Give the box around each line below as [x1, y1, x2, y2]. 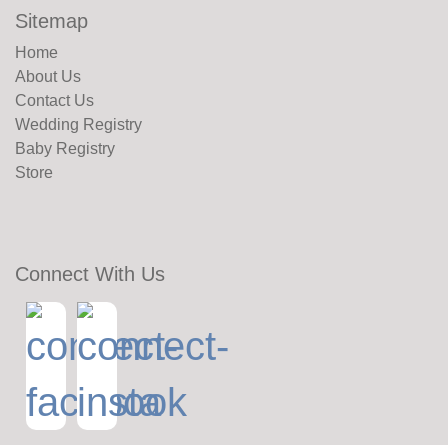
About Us [15, 68, 81, 85]
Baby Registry [15, 140, 115, 157]
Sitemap [15, 10, 88, 32]
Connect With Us [15, 263, 165, 285]
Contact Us [15, 92, 94, 109]
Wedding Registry [15, 116, 142, 133]
